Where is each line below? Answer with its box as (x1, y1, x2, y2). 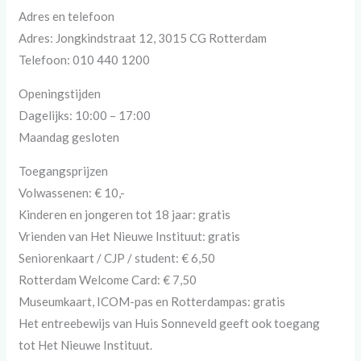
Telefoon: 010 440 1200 (19, 52, 151, 68)
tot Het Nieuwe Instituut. (19, 338, 153, 353)
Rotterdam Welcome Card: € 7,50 (19, 272, 197, 288)
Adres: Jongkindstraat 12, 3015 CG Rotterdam (19, 31, 268, 46)
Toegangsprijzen (19, 164, 109, 179)
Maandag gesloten (19, 130, 120, 145)
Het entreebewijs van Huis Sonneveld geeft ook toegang (19, 316, 321, 331)
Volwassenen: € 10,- (19, 185, 126, 201)
